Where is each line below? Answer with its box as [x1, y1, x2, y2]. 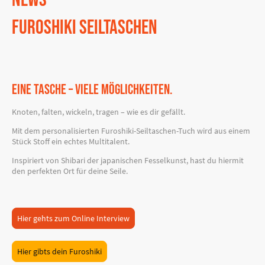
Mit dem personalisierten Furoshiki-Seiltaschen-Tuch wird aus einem [12, 125, 250, 136]
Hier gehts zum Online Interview [17, 213, 130, 224]
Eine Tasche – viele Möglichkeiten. [12, 81, 173, 99]
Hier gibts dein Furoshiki [17, 246, 102, 257]
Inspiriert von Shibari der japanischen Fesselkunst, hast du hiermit [12, 154, 244, 166]
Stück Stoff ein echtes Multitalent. [12, 135, 130, 147]
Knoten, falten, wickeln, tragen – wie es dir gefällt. [12, 106, 185, 118]
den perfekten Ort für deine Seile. [12, 165, 128, 176]
